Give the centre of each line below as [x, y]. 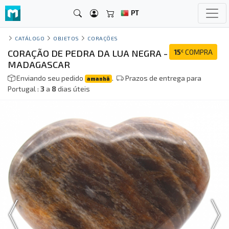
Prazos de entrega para [163, 78]
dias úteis [73, 89]
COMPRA [198, 52]
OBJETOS [66, 38]
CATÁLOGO [30, 38]
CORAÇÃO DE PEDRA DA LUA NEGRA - [88, 53]
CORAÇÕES [103, 38]
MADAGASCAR [39, 64]
